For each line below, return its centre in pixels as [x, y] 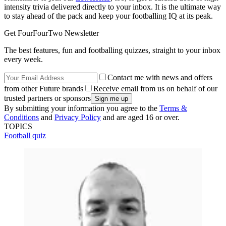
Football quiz [25, 136]
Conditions [21, 118]
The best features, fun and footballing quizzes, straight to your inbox [112, 50]
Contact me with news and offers [160, 78]
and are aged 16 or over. [140, 118]
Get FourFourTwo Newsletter [51, 33]
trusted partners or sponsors [47, 98]
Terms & [173, 108]
